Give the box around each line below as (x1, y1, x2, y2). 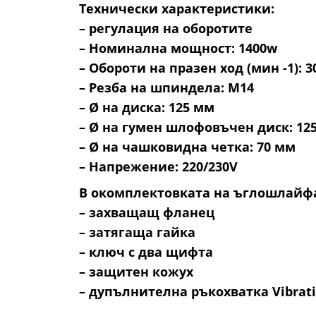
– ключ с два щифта (79, 243, 213, 261)
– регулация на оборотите (79, 20, 253, 37)
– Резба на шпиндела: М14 (79, 79, 254, 97)
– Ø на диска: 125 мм (79, 99, 214, 116)
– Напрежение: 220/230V (79, 158, 238, 176)
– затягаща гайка (79, 224, 195, 241)
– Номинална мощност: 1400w (79, 39, 277, 57)
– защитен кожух (79, 263, 193, 281)
